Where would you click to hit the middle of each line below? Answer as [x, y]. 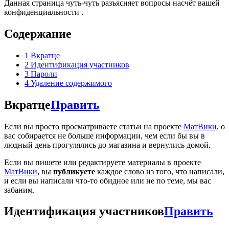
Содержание [38, 33]
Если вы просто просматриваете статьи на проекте [94, 126]
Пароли [44, 74]
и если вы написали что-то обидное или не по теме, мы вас [108, 180]
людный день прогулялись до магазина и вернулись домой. [107, 145]
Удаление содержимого [71, 83]
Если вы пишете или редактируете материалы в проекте [102, 162]
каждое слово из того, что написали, [160, 171]
